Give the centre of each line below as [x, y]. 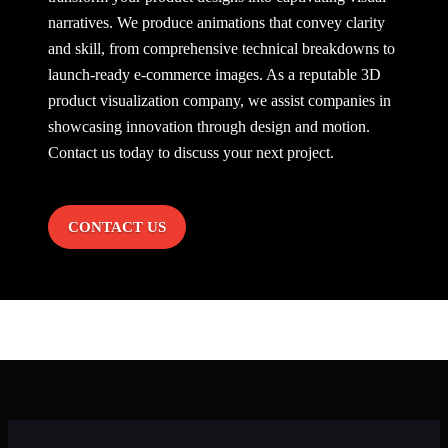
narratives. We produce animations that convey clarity [216, 23]
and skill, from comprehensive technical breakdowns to [221, 49]
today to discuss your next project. [224, 153]
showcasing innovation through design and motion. [209, 127]
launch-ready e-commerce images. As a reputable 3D [214, 75]
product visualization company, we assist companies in [219, 101]
